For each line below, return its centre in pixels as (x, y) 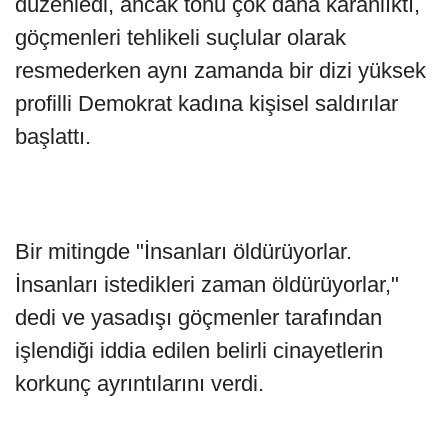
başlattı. (53, 137)
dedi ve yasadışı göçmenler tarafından (198, 318)
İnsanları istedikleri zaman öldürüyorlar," (207, 285)
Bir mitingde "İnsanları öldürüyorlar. (183, 252)
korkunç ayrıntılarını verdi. (139, 384)
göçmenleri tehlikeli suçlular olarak (180, 38)
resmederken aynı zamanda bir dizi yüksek (220, 71)
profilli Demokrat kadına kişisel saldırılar (206, 104)
